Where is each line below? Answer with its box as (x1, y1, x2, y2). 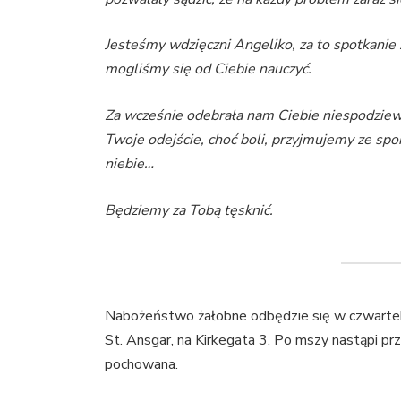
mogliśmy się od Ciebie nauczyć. (105, 59, 312, 80)
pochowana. (105, 354, 179, 375)
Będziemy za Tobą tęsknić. (105, 200, 277, 220)
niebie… (105, 153, 155, 174)
